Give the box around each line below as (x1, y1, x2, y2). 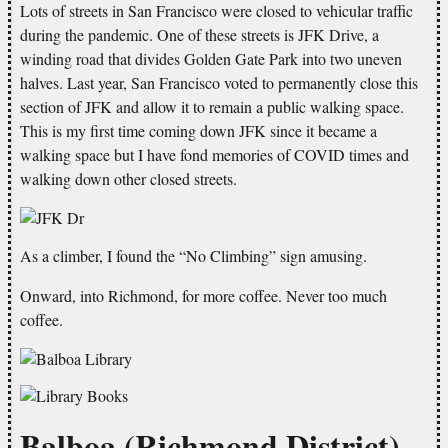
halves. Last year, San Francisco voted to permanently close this (20, 71, 418, 93)
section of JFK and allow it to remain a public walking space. (20, 95, 404, 117)
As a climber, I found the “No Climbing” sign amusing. (20, 244, 367, 266)
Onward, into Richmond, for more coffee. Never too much (20, 284, 387, 306)
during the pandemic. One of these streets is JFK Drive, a (20, 23, 379, 45)
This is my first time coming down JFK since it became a (20, 119, 377, 141)
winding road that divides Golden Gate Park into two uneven (20, 47, 402, 69)
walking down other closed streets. (20, 167, 237, 189)
